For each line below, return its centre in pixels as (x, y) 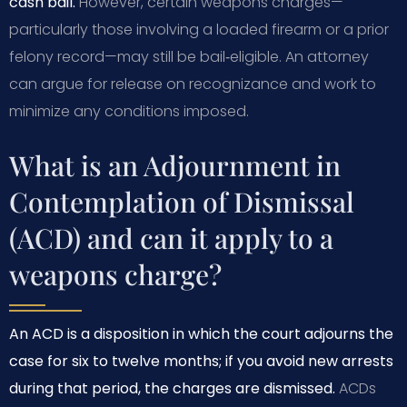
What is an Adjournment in (175, 165)
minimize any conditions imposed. (129, 111)
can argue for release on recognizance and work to (193, 84)
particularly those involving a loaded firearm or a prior (199, 29)
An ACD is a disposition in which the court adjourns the (201, 333)
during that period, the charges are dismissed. (172, 388)
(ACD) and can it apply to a (171, 238)
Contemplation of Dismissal (182, 201)
